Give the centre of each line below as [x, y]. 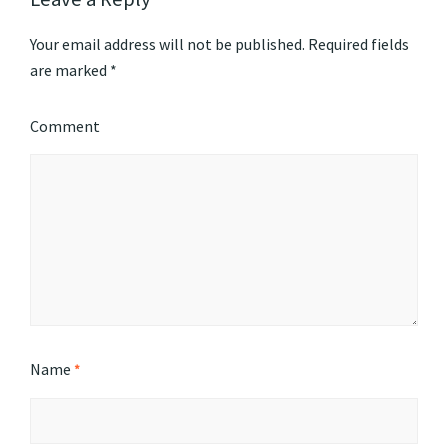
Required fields [357, 44]
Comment [65, 126]
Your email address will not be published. [167, 44]
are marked [70, 70]
